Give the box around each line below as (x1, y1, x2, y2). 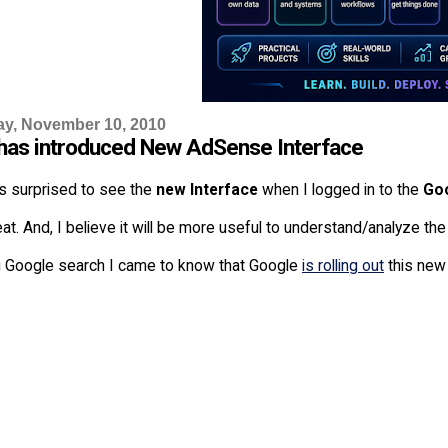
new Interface (155, 179, 258, 199)
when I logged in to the (257, 179, 423, 199)
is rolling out (301, 255, 384, 275)
